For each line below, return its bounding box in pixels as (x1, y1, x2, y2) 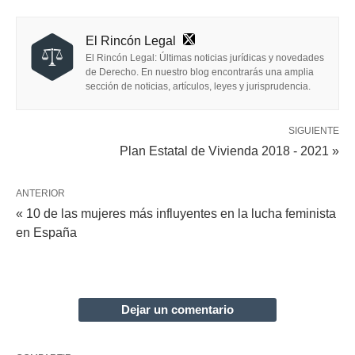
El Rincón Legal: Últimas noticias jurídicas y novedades (86, 52, 324, 64)
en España (16, 226, 77, 240)
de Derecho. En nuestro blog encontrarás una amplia (86, 67, 314, 78)
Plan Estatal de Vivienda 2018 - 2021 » (120, 144, 339, 158)
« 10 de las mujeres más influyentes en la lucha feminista (16, 207, 336, 221)
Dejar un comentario (121, 303, 234, 317)
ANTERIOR (16, 188, 65, 200)
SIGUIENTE (288, 125, 339, 137)
